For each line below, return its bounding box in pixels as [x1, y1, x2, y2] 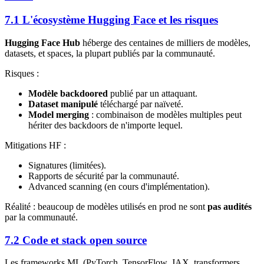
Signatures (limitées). [28, 160, 106, 170]
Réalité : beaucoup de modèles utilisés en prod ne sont [5, 201, 207, 212]
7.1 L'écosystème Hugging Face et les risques [5, 14, 218, 27]
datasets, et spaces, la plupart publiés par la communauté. [5, 48, 215, 58]
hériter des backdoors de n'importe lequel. [28, 120, 183, 130]
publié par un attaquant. [108, 88, 197, 98]
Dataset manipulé [28, 98, 98, 109]
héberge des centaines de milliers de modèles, [80, 37, 250, 48]
